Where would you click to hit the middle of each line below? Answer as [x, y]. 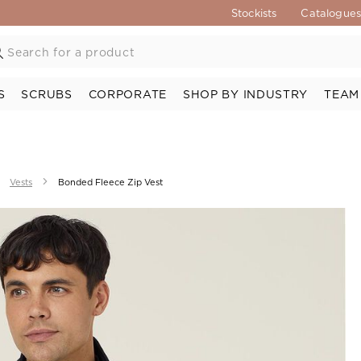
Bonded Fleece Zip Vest [110, 182]
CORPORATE [127, 94]
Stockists [254, 13]
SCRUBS [47, 94]
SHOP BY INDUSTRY [245, 94]
